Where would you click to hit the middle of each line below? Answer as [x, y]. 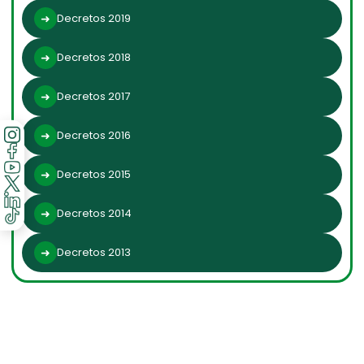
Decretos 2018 [94, 58]
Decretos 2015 [94, 175]
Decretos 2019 [94, 19]
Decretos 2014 [94, 214]
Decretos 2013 [94, 253]
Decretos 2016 [94, 136]
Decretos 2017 [93, 97]
